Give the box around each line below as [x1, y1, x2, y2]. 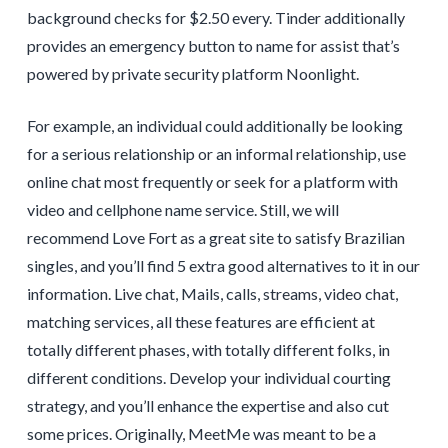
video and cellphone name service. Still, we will [26, 199, 339, 219]
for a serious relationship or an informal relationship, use [26, 143, 406, 163]
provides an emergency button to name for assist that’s [26, 35, 400, 55]
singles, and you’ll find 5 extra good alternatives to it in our [26, 255, 420, 275]
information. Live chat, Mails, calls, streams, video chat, [26, 283, 398, 303]
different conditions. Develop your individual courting [26, 367, 391, 387]
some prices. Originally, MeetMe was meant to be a [26, 423, 376, 443]
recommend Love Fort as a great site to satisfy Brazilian [26, 227, 405, 247]
